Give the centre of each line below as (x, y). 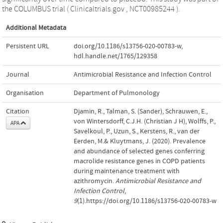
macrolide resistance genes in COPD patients (139, 161)
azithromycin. (95, 181)
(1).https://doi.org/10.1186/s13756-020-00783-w (147, 201)
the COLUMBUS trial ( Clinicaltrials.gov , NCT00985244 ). (91, 9)
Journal (18, 74)
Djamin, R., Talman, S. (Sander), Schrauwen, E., (141, 111)
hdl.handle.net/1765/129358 (115, 56)
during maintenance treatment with (127, 171)
